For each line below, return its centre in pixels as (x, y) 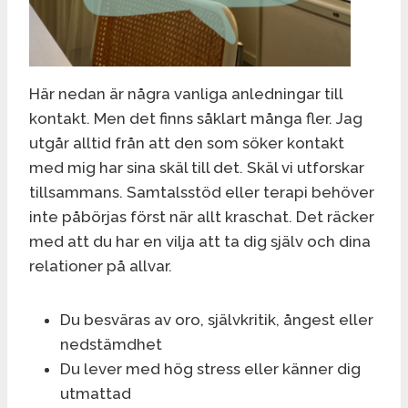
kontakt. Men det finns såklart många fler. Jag (196, 118)
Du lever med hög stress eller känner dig (210, 368)
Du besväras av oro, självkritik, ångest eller (217, 319)
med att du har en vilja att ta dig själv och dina (200, 241)
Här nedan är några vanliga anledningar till (186, 93)
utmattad (96, 393)
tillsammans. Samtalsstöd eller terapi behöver (202, 192)
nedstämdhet (111, 344)
